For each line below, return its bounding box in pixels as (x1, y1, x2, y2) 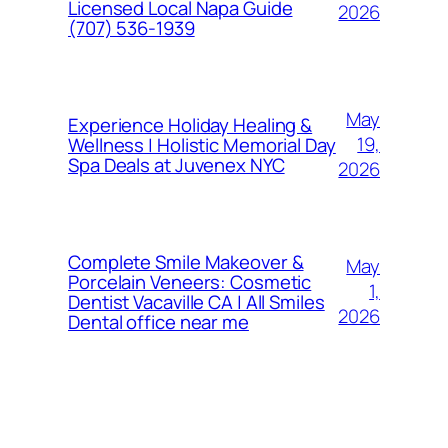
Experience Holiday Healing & (68, 111, 313, 138)
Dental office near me (68, 308, 249, 335)
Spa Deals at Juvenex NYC (68, 151, 285, 178)
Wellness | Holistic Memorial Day (68, 131, 336, 158)
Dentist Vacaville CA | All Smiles (68, 288, 325, 315)
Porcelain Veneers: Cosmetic (68, 268, 312, 295)
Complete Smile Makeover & (68, 248, 304, 275)
